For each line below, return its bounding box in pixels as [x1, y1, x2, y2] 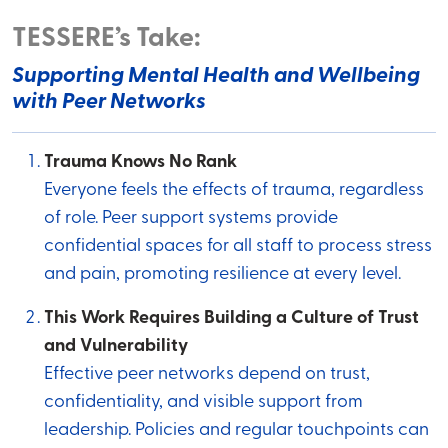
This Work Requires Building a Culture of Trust [44, 309, 419, 329]
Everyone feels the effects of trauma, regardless [44, 181, 424, 201]
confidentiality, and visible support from [44, 393, 363, 413]
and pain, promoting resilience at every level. [44, 265, 401, 285]
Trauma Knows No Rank [44, 153, 237, 173]
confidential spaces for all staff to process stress [44, 237, 432, 257]
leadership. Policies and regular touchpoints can [44, 421, 429, 441]
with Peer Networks [12, 92, 206, 114]
